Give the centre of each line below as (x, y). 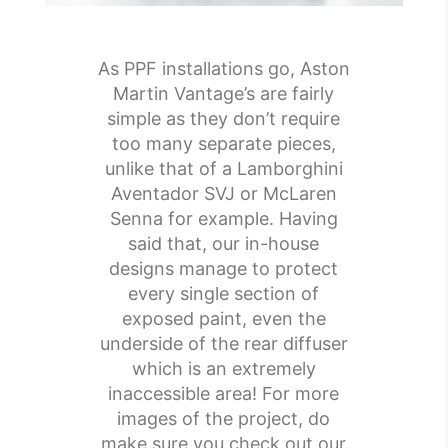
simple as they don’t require (224, 119)
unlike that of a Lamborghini (223, 169)
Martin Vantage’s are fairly (224, 94)
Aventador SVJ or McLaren (223, 194)
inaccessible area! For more (224, 394)
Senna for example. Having (223, 219)
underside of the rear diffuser (223, 344)
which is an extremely (223, 369)
